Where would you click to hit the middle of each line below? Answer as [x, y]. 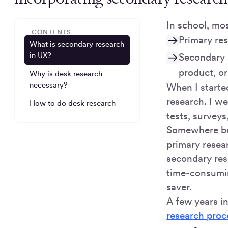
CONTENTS [51, 32]
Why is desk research [66, 74]
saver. [179, 187]
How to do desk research [73, 103]
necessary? [49, 85]
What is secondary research [77, 45]
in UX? [41, 56]
